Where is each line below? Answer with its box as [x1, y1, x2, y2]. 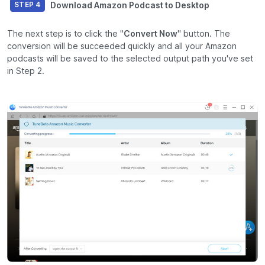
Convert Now [124, 29, 177, 39]
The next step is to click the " [7, 29, 124, 39]
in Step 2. [7, 66, 44, 76]
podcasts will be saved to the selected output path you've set [7, 54, 253, 64]
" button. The [177, 29, 230, 39]
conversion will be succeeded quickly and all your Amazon [7, 41, 237, 51]
